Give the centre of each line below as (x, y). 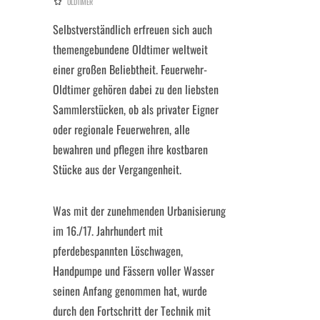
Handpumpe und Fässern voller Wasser (134, 271)
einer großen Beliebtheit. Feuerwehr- (130, 69)
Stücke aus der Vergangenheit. (117, 169)
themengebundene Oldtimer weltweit (130, 49)
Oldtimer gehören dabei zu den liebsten (136, 89)
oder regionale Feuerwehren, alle (121, 129)
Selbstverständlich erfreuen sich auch (132, 29)
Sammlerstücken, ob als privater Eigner (136, 109)
